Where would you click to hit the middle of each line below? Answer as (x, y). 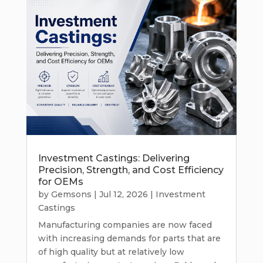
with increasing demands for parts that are (129, 239)
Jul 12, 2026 (123, 195)
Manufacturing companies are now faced (125, 225)
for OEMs (60, 182)
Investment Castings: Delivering (114, 159)
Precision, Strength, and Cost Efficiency (131, 170)
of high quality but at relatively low (111, 252)
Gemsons (71, 195)
